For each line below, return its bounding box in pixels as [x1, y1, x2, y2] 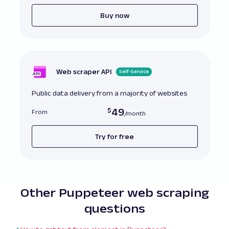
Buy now [100, 11, 129, 19]
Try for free [95, 132, 134, 141]
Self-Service [119, 68, 149, 75]
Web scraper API [56, 67, 112, 76]
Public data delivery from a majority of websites [31, 89, 187, 98]
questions [84, 201, 145, 216]
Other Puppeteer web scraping [20, 186, 209, 200]
